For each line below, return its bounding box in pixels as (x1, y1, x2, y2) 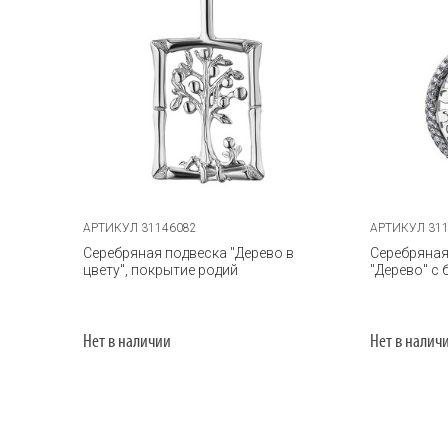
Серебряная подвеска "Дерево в (82, 244, 294, 261)
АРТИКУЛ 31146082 (82, 220, 197, 235)
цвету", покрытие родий (82, 261, 238, 278)
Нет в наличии (82, 332, 171, 352)
